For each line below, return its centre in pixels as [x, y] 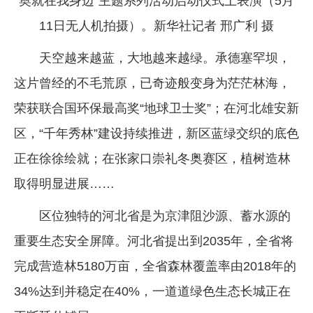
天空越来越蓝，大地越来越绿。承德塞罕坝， [165, 58]
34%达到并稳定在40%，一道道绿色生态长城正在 [152, 291]
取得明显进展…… [64, 183]
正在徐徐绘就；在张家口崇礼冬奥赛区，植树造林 [152, 158]
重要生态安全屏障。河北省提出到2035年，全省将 [154, 241]
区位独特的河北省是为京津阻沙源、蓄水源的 [165, 216]
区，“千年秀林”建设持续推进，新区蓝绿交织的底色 [156, 133]
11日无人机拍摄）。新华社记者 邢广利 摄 [156, 26]
